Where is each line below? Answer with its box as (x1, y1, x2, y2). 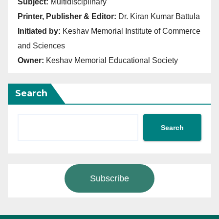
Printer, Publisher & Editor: (18, 12, 118, 21)
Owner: (18, 56, 44, 65)
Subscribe (90, 174, 129, 183)
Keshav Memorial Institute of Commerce (61, 27, 200, 35)
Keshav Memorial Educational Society (44, 56, 178, 65)
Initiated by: (18, 27, 61, 35)
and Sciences (18, 42, 65, 50)
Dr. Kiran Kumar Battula (118, 12, 200, 21)
